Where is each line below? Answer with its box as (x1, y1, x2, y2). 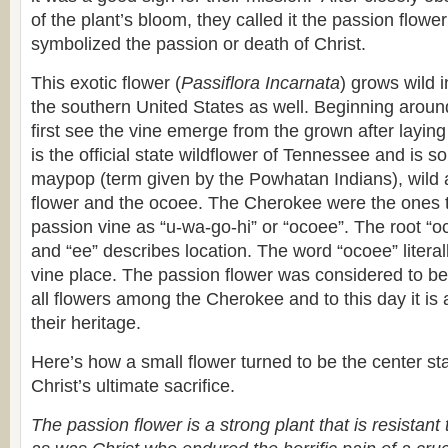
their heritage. (31, 313, 141, 333)
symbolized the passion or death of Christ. (31, 34, 366, 54)
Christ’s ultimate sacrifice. (31, 376, 235, 396)
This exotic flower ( (31, 73, 181, 93)
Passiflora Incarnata (181, 73, 340, 93)
